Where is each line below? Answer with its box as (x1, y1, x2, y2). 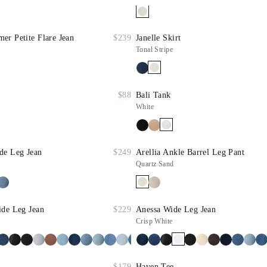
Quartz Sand (136, 160, 174, 168)
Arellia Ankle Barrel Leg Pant (136, 148, 245, 157)
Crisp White (136, 217, 173, 225)
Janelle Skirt (136, 33, 181, 42)
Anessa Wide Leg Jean (136, 205, 216, 214)
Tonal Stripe (136, 45, 173, 54)
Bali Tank (136, 91, 171, 100)
